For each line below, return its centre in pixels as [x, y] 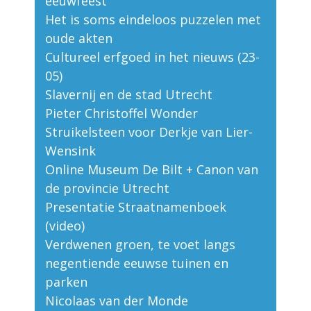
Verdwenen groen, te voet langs [140, 245]
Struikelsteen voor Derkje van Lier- [149, 132]
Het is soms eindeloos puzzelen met [153, 20]
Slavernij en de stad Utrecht [129, 95]
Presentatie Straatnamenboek [136, 207]
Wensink [70, 151]
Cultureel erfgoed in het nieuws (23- [152, 57]
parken [66, 282]
